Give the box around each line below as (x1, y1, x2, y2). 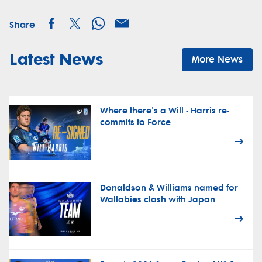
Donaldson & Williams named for (99, 182, 238, 193)
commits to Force (99, 118, 171, 128)
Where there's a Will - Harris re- (99, 106, 229, 116)
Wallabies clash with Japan (99, 194, 215, 205)
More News (192, 54, 243, 65)
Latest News (9, 49, 103, 69)
